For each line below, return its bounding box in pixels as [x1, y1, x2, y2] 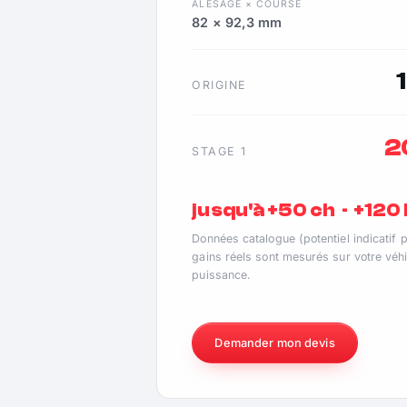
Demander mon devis [214, 335, 335, 350]
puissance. [192, 268, 252, 283]
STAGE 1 [192, 144, 247, 158]
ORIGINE [192, 78, 247, 93]
